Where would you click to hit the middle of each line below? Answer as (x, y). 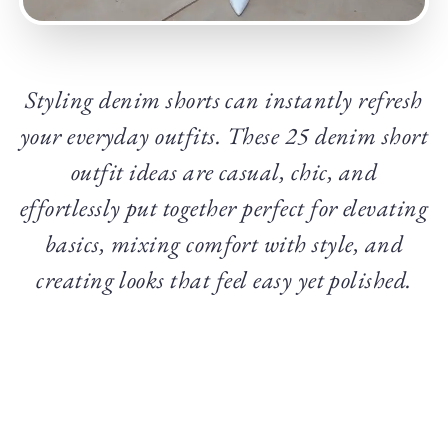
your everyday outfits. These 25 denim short (224, 136)
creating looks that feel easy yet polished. (224, 280)
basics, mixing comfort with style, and (224, 244)
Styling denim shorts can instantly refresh (224, 100)
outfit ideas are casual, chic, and (224, 172)
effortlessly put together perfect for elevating (224, 208)
